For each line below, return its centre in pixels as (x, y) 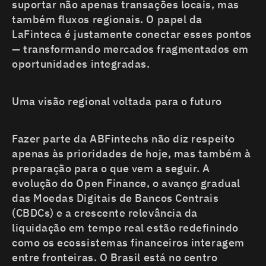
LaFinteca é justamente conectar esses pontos (132, 34)
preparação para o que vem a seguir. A (111, 169)
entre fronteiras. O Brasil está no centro (115, 258)
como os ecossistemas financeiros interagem (128, 243)
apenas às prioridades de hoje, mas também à (132, 154)
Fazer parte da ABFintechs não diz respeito (123, 139)
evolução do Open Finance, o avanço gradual (126, 183)
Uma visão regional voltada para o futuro (117, 102)
